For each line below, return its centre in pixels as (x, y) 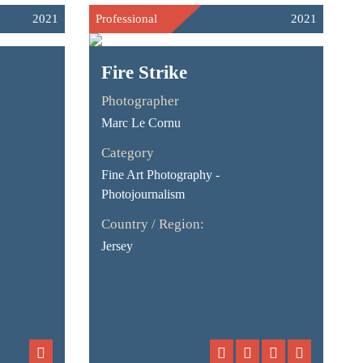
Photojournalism (143, 194)
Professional (127, 19)
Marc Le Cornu (141, 123)
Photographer (141, 101)
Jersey (117, 246)
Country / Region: (153, 224)
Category (128, 153)
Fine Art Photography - (161, 175)
